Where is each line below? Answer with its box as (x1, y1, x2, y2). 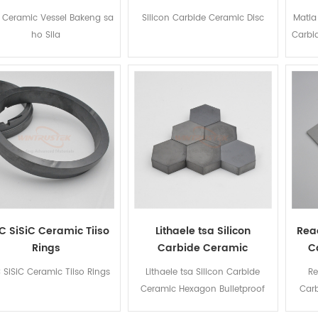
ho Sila (31, 28, 61, 43)
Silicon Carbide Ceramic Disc (141, 11, 264, 26)
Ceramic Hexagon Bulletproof (141, 282, 265, 296)
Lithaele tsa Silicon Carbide (146, 265, 261, 279)
